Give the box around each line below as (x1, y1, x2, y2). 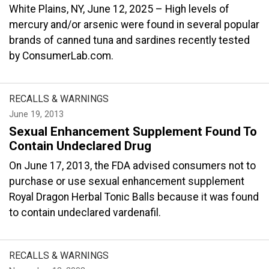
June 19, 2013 (9, 109, 64, 119)
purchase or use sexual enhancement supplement (9, 175, 244, 187)
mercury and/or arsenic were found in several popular (9, 19, 259, 31)
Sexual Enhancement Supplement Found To (9, 124, 257, 139)
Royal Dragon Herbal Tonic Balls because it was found (9, 191, 259, 203)
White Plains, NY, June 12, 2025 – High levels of (9, 3, 229, 15)
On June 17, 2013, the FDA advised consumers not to (9, 160, 256, 172)
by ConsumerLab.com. (9, 50, 113, 62)
